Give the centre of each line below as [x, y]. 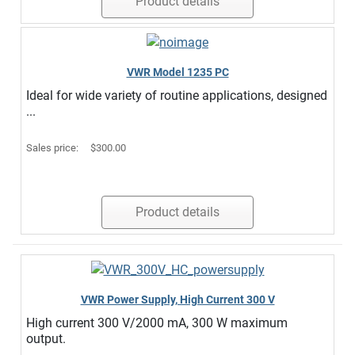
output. [46, 339]
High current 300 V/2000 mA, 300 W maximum [157, 323]
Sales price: [53, 148]
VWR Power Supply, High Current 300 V [177, 300]
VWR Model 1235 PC [177, 73]
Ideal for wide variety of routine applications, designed [177, 96]
